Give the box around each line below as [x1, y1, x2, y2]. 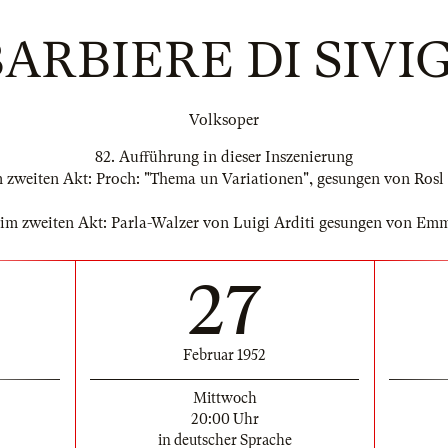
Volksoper [189, 111, 259, 129]
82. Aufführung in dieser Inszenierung [95, 148, 353, 166]
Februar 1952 [183, 346, 266, 363]
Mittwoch [192, 389, 257, 406]
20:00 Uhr [190, 410, 259, 427]
